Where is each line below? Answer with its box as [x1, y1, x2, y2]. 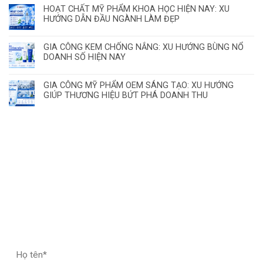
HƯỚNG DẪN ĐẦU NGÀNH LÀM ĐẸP [43, 14, 180, 24]
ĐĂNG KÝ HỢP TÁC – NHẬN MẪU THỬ [9, 217, 216, 232]
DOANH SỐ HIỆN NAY [43, 52, 126, 62]
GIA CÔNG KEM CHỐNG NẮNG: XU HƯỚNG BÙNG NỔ [43, 42, 244, 52]
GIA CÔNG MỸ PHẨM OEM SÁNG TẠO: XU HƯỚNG [43, 80, 234, 90]
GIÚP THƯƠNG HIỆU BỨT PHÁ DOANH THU [43, 90, 208, 100]
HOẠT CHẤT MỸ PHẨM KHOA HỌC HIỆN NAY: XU [43, 4, 230, 14]
